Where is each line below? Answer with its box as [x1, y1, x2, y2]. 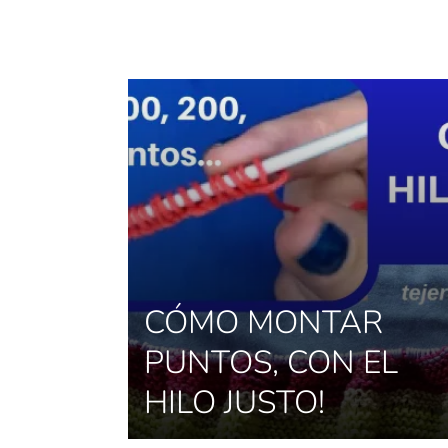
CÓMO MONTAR [144, 301, 383, 345]
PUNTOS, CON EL [144, 341, 398, 385]
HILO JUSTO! [144, 381, 325, 425]
